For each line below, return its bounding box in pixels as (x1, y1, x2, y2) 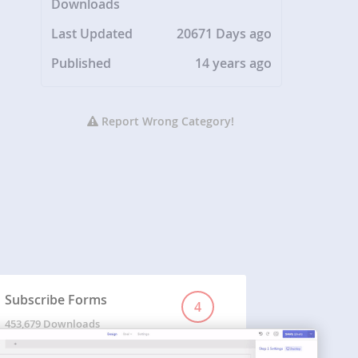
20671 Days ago (177, 25, 272, 43)
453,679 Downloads (4, 316, 100, 332)
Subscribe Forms (4, 291, 107, 309)
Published (51, 54, 112, 73)
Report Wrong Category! (98, 113, 235, 129)
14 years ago (195, 54, 272, 73)
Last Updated (51, 25, 133, 43)
